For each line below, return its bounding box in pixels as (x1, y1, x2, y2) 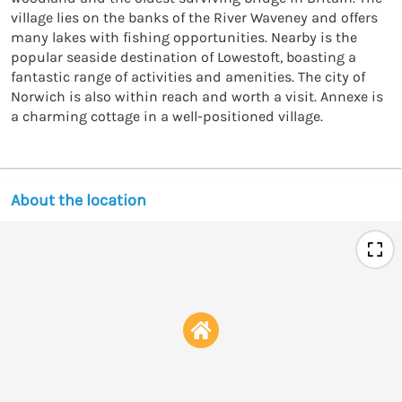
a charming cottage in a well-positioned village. (11, 107, 323, 125)
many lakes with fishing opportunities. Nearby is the (11, 28, 357, 46)
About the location (11, 189, 146, 210)
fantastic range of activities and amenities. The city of (11, 67, 365, 85)
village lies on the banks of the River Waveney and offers (11, 8, 378, 26)
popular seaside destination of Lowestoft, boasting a (11, 48, 356, 66)
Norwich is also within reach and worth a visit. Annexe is (11, 87, 383, 105)
